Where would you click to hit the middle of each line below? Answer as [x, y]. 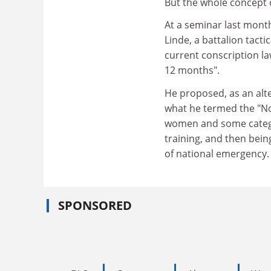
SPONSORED [95, 205]
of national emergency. [217, 153]
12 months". [192, 70]
